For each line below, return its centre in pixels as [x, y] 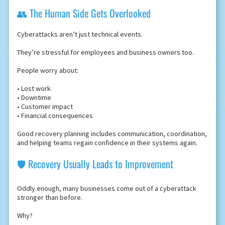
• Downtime [34, 98]
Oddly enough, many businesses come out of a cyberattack [106, 189]
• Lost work [34, 89]
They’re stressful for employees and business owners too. [105, 52]
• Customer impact [45, 107]
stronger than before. [49, 198]
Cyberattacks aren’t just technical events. [80, 34]
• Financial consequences [55, 116]
